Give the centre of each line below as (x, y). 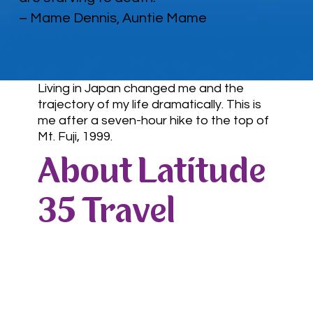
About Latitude (152, 173)
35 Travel (106, 213)
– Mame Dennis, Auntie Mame (113, 19)
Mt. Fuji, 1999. (77, 136)
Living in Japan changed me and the (141, 88)
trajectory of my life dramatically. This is (150, 104)
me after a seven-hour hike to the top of (154, 120)
